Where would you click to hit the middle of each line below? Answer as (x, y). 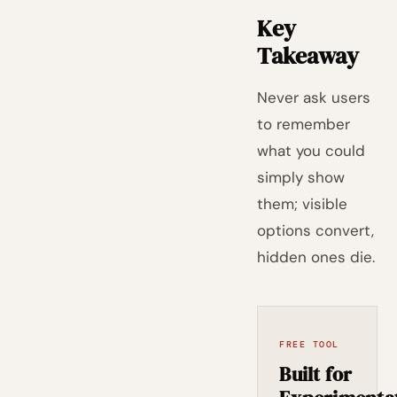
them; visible (303, 204)
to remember (304, 124)
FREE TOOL (309, 344)
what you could (311, 151)
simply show (301, 177)
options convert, (316, 230)
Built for (316, 374)
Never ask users (314, 97)
